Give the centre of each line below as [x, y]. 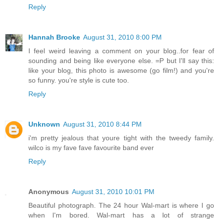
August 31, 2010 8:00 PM [122, 37]
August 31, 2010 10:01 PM [113, 192]
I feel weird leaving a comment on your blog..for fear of [121, 51]
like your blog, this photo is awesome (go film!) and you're [121, 71]
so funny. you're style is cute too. [79, 80]
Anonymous [49, 192]
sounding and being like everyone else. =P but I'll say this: [121, 61]
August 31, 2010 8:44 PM [102, 124]
